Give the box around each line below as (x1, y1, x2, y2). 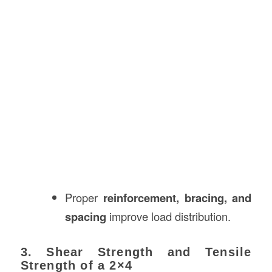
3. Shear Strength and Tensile (20, 245, 252, 259)
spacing (65, 208, 107, 225)
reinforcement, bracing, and (103, 189, 252, 206)
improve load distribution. (106, 208, 231, 224)
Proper (65, 189, 104, 205)
